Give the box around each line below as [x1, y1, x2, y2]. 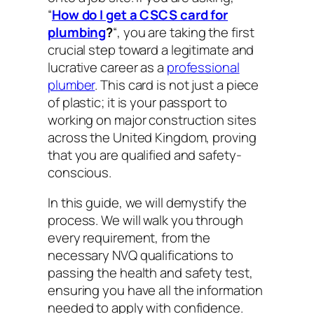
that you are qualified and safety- [48, 145, 242, 164]
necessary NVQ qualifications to [48, 246, 233, 265]
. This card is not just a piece [95, 75, 259, 94]
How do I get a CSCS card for [51, 5, 228, 24]
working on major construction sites [48, 110, 257, 129]
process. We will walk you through [48, 211, 243, 230]
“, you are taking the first [113, 22, 254, 41]
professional [166, 57, 240, 76]
